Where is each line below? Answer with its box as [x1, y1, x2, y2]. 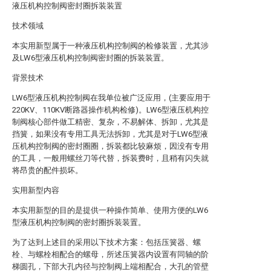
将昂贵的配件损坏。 [12, 166, 83, 175]
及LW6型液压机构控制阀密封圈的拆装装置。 [12, 53, 169, 62]
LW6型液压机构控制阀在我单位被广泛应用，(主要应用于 [12, 93, 211, 102]
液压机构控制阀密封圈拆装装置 [12, 1, 122, 10]
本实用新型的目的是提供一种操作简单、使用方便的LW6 [12, 206, 208, 215]
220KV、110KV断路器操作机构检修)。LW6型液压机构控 [12, 105, 209, 114]
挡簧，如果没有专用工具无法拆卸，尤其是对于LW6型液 [12, 129, 208, 139]
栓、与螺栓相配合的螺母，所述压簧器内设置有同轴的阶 [12, 250, 209, 259]
